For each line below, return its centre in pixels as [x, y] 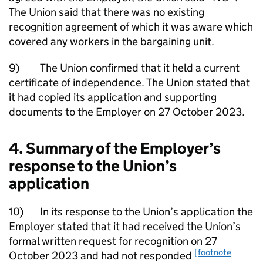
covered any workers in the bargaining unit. [112, 41]
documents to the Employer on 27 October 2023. [127, 112]
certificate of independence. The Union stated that [129, 82]
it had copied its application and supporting [113, 97]
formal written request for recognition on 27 [113, 241]
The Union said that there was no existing [107, 12]
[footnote [213, 252]
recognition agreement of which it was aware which [131, 27]
